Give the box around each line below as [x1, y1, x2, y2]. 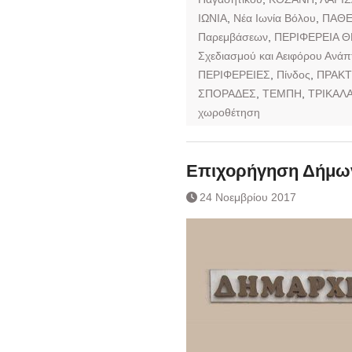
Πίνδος [277, 68, 310, 81]
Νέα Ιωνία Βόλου [233, 11, 316, 24]
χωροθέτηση [198, 105, 260, 119]
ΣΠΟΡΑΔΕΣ [198, 86, 256, 100]
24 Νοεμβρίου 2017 [200, 190, 296, 203]
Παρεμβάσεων [198, 30, 268, 43]
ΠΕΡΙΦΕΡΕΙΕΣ [198, 68, 270, 81]
